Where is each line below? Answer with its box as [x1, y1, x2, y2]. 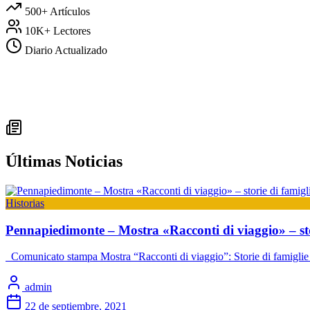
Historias [6, 197, 44, 210]
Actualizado [55, 44, 107, 57]
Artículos [50, 6, 90, 18]
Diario [25, 44, 53, 57]
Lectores [53, 25, 91, 37]
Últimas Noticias [6, 152, 122, 171]
